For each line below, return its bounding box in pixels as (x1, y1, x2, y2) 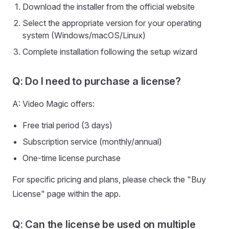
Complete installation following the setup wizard (22, 47, 197, 57)
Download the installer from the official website (22, 2, 195, 12)
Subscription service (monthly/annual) (22, 136, 162, 147)
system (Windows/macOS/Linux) (22, 30, 146, 40)
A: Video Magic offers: (12, 99, 95, 109)
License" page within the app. (12, 189, 121, 199)
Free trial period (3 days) (22, 120, 112, 130)
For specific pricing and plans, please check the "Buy (12, 174, 206, 185)
